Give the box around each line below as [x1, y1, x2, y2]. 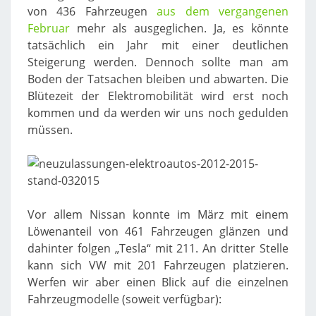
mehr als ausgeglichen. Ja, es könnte [70, 20, 288, 36]
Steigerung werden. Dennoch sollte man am [28, 54, 288, 70]
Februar [28, 20, 70, 36]
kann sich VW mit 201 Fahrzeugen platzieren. [28, 257, 288, 273]
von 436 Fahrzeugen [28, 4, 157, 19]
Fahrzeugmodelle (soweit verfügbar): [28, 291, 221, 307]
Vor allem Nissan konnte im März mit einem [28, 207, 288, 222]
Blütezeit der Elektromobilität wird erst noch [28, 88, 288, 104]
